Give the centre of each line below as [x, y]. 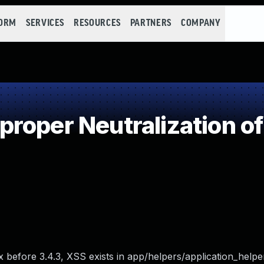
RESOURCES [97, 23]
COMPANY [201, 23]
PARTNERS [151, 23]
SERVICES [45, 23]
